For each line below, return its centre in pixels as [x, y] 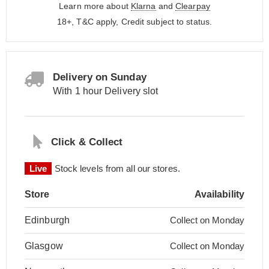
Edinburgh [47, 220]
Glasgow [44, 246]
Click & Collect [87, 142]
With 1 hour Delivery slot [106, 91]
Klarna [143, 6]
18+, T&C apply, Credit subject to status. [134, 22]
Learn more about [95, 6]
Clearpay [193, 6]
